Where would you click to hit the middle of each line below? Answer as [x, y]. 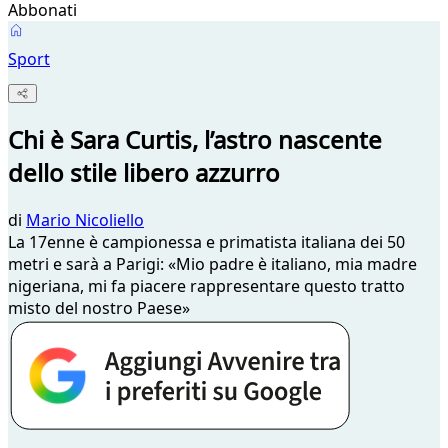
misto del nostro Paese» [99, 308]
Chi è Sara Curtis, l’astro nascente [195, 140]
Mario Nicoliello [85, 220]
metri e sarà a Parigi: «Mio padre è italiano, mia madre [212, 264]
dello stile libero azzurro [144, 173]
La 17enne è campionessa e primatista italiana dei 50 [206, 242]
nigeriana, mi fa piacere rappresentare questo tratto [206, 286]
